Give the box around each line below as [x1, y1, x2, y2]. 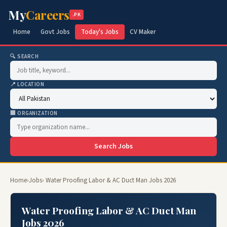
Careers [26, 7, 69, 23]
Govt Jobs [41, 27, 70, 36]
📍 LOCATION [10, 81, 45, 88]
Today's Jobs [81, 27, 119, 36]
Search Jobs [94, 141, 133, 152]
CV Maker [130, 27, 156, 36]
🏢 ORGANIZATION [10, 109, 58, 117]
